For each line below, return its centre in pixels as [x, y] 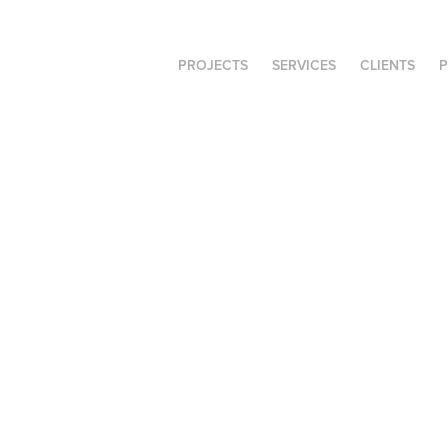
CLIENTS [388, 65]
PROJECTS [213, 65]
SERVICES [304, 65]
